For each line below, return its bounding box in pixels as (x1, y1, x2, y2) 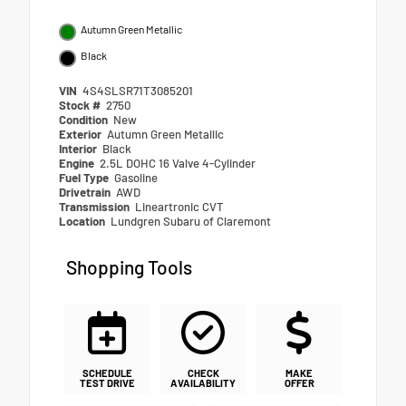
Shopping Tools (66, 255, 192, 278)
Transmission (59, 198, 132, 214)
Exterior (59, 126, 104, 141)
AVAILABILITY (170, 376, 236, 389)
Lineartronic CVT (135, 198, 225, 214)
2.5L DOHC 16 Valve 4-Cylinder (100, 155, 256, 170)
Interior (59, 140, 100, 156)
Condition (59, 111, 111, 127)
